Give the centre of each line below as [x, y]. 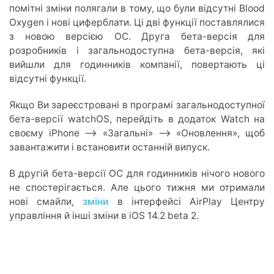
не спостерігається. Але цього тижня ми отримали [137, 187]
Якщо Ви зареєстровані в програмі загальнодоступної [137, 105]
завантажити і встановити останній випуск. [109, 147]
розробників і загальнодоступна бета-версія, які [137, 50]
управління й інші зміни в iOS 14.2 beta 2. [104, 215]
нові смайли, [46, 201]
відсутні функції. [48, 78]
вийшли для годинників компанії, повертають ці [137, 64]
